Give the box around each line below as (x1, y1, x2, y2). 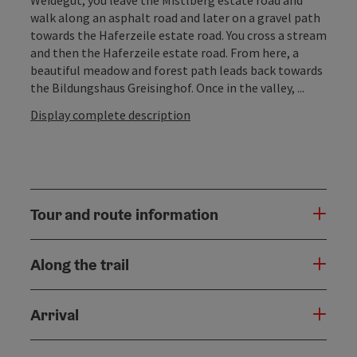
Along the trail (30, 253, 129, 275)
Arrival (30, 304, 79, 325)
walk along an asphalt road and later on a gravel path (30, 9, 320, 25)
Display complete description (30, 106, 190, 123)
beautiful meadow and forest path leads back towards (30, 61, 323, 78)
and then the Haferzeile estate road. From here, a (30, 44, 299, 61)
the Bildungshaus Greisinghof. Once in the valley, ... (30, 79, 304, 96)
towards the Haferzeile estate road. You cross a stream (30, 26, 327, 43)
